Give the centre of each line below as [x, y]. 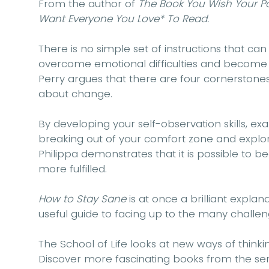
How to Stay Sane [82, 199]
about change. [75, 94]
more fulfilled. [73, 169]
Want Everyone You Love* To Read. [124, 19]
